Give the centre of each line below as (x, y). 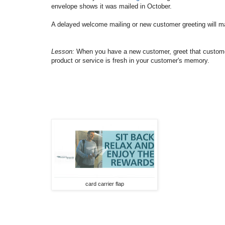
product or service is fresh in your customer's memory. (131, 61)
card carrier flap (104, 184)
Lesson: (63, 52)
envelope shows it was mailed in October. (115, 7)
